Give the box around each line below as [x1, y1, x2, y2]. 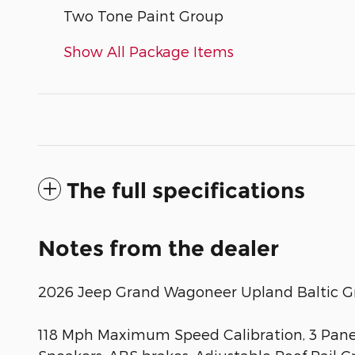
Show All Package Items [63, 42, 234, 59]
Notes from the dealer [38, 235, 279, 261]
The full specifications [67, 177, 305, 204]
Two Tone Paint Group [63, 6, 223, 24]
